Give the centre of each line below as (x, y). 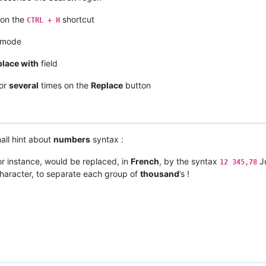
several (24, 85)
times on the (65, 85)
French (145, 161)
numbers (72, 139)
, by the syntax (189, 161)
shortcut (77, 19)
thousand (160, 173)
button (137, 85)
